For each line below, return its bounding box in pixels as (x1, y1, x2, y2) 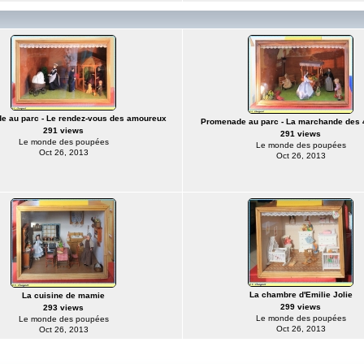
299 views (280, 302, 321, 311)
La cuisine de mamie (22, 291, 105, 300)
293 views (43, 303, 84, 312)
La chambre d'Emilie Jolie (249, 290, 353, 299)
